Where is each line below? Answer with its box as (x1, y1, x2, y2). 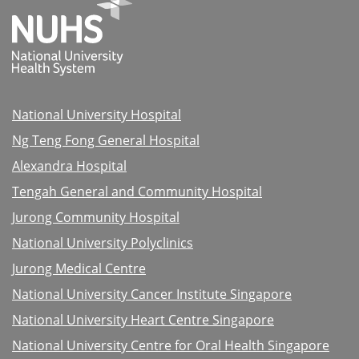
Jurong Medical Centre (12, 260, 146, 278)
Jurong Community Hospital (12, 208, 179, 227)
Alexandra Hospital (12, 157, 127, 175)
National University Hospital (12, 106, 181, 124)
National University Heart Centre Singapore (12, 311, 274, 329)
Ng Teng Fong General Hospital (12, 131, 200, 150)
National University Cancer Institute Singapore (12, 285, 292, 304)
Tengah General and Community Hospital (12, 183, 262, 201)
